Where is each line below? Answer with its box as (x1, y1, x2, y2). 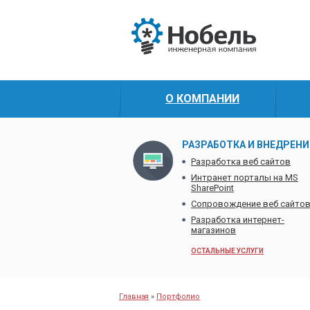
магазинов (191, 225, 236, 235)
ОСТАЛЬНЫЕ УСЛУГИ (191, 247, 264, 255)
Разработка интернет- (191, 215, 284, 225)
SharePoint (191, 183, 234, 193)
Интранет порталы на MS (191, 172, 298, 183)
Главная (119, 292, 149, 301)
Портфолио (156, 292, 201, 301)
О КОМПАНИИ (165, 92, 239, 105)
